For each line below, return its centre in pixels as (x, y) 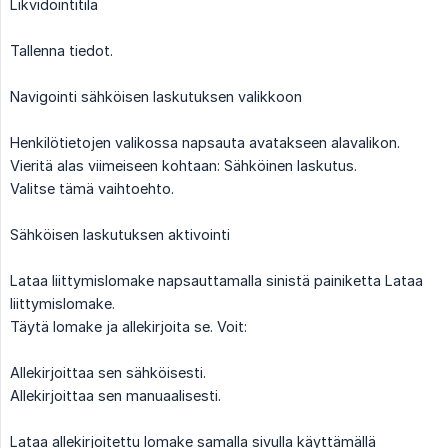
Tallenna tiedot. (61, 50)
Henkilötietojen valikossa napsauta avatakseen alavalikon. (205, 142)
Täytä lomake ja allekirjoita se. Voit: (128, 326)
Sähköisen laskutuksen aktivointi (120, 234)
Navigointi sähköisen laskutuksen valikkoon (156, 96)
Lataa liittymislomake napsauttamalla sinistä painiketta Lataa (216, 280)
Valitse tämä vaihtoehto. (92, 188)
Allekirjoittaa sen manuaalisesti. (115, 395)
